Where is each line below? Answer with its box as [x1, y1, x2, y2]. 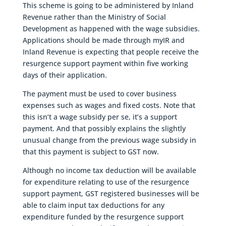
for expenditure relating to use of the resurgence [22, 177, 189, 187]
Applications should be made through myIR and [22, 35, 185, 45]
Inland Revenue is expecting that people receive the [22, 46, 199, 56]
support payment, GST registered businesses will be [22, 188, 199, 198]
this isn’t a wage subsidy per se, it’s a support [22, 111, 177, 122]
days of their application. [22, 70, 107, 80]
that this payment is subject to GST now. [22, 146, 159, 156]
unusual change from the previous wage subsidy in [22, 135, 196, 145]
